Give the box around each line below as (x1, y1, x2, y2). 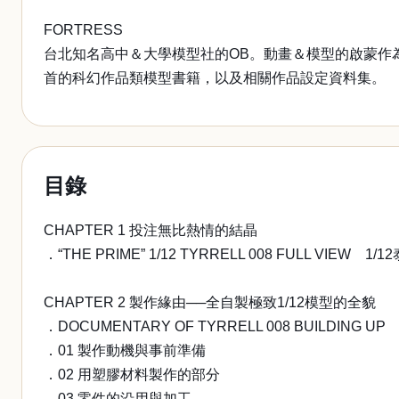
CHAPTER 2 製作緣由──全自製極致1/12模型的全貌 (44, 295, 376, 310)
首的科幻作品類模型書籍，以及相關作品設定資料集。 (44, 70, 386, 85)
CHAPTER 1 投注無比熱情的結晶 (44, 223, 257, 238)
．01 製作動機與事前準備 (44, 343, 206, 358)
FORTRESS (44, 22, 123, 37)
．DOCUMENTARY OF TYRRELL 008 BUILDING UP (44, 319, 386, 334)
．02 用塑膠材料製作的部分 (44, 367, 220, 382)
